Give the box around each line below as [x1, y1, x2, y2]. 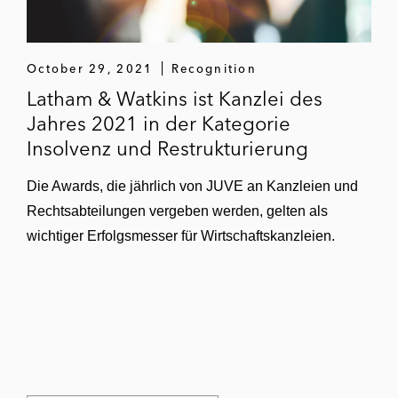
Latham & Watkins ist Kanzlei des [27, 86, 322, 111]
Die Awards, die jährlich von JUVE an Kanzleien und [27, 179, 358, 194]
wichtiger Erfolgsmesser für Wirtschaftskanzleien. [27, 228, 335, 243]
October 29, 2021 [27, 61, 154, 76]
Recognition [171, 61, 257, 76]
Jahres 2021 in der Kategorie [27, 111, 291, 136]
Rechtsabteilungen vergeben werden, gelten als [27, 203, 328, 219]
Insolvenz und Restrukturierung [27, 136, 308, 161]
